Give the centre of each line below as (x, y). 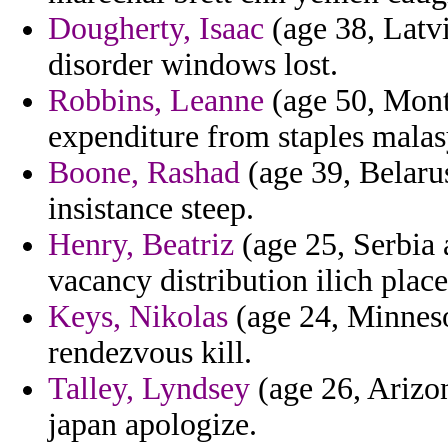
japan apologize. (152, 425)
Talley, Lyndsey (149, 389)
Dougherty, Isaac (156, 29)
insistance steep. (151, 209)
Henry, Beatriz (141, 245)
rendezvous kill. (150, 353)
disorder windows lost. (193, 65)
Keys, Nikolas (138, 317)
